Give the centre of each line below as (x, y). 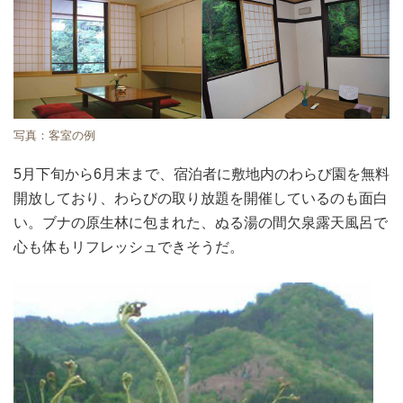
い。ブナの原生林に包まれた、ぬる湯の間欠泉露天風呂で (201, 223)
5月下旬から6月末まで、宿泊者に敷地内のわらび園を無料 (201, 175)
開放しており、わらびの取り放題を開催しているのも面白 (201, 199)
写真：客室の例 (54, 136)
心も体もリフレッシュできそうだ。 (129, 247)
